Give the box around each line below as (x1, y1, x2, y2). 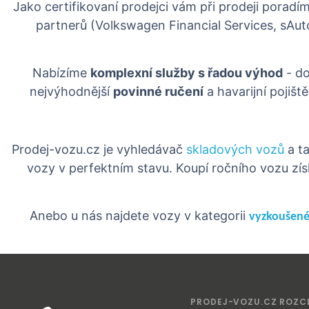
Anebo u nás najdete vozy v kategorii (29, 208, 249, 223)
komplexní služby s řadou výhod (90, 66, 283, 80)
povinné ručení (113, 84, 203, 99)
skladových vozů (186, 142, 284, 157)
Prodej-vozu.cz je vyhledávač (11, 142, 186, 157)
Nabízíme (32, 66, 90, 80)
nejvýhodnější (30, 84, 113, 99)
